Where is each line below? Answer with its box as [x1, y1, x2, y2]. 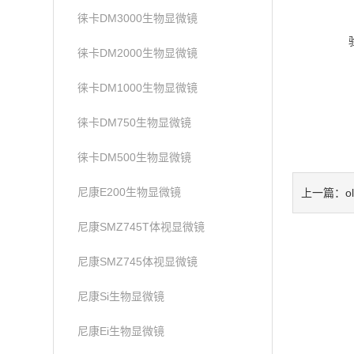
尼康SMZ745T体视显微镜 [77, 220, 205, 233]
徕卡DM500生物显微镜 [77, 151, 192, 164]
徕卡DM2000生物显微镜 [77, 47, 198, 59]
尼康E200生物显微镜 [77, 186, 182, 198]
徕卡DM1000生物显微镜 [77, 81, 198, 94]
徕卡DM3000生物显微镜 [77, 12, 198, 24]
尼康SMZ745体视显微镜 [77, 255, 198, 268]
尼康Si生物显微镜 [77, 290, 165, 303]
